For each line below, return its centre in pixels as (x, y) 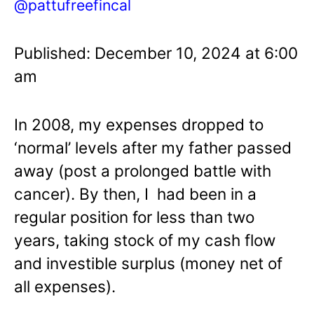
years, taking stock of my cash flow (145, 240)
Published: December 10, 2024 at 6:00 (156, 53)
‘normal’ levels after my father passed (153, 147)
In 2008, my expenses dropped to (139, 124)
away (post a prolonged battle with (143, 170)
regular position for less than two (134, 217)
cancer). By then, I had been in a (135, 193)
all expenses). (65, 286)
